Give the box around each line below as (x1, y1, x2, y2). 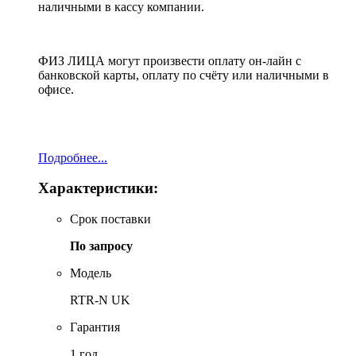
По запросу (70, 239, 133, 253)
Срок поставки (70, 212, 151, 226)
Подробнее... (38, 150, 107, 164)
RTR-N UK (70, 293, 130, 308)
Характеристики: (38, 180, 158, 197)
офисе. (38, 82, 74, 96)
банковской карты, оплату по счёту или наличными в (38, 68, 329, 82)
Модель (70, 266, 111, 281)
